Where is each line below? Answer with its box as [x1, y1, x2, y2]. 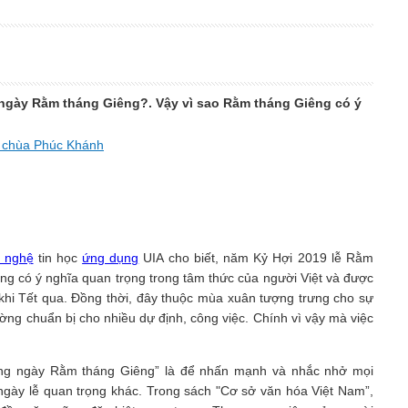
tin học [33, 250, 83, 266]
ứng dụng [82, 250, 139, 266]
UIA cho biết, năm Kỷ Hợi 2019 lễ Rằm [138, 250, 374, 266]
